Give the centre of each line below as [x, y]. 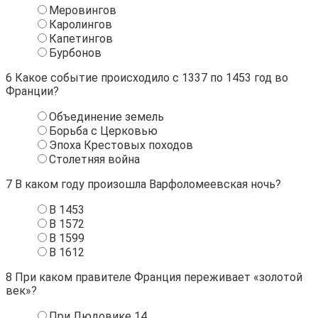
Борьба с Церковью [103, 131]
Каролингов [81, 24]
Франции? [32, 91]
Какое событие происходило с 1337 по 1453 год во [150, 77]
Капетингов [81, 38]
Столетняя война [94, 159]
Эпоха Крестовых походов [121, 145]
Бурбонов [75, 53]
